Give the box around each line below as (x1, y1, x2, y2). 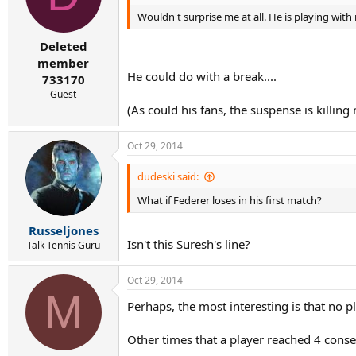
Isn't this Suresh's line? (127, 235, 250, 252)
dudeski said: (137, 169, 199, 184)
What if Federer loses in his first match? (137, 193, 322, 207)
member (37, 55, 89, 71)
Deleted (39, 38, 87, 54)
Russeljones (28, 222, 99, 238)
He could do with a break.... (127, 68, 277, 84)
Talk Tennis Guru (26, 238, 100, 252)
